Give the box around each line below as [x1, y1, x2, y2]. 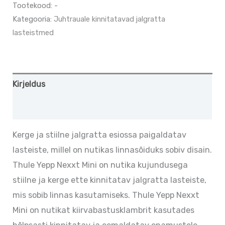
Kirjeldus [13, 79, 46, 89]
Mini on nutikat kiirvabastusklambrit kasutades [13, 205, 195, 215]
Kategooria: [13, 15, 54, 24]
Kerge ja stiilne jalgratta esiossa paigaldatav [13, 130, 187, 140]
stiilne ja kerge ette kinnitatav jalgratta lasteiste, [13, 175, 207, 185]
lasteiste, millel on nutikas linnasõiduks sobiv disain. [13, 145, 212, 155]
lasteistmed [13, 28, 54, 38]
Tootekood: [13, 1, 55, 11]
